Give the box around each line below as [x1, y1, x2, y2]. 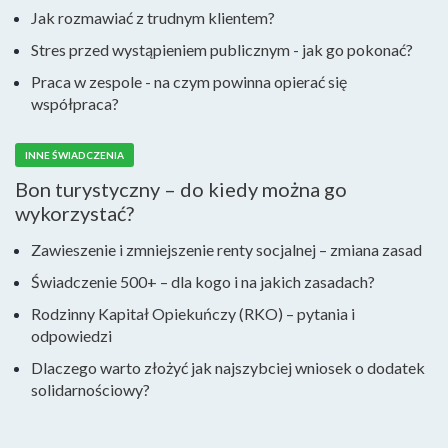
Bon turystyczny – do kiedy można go [15, 177, 347, 201]
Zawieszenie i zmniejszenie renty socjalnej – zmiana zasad [31, 240, 422, 259]
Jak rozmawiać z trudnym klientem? [31, 8, 275, 27]
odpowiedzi [31, 326, 112, 345]
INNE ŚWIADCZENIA [25, 149, 124, 161]
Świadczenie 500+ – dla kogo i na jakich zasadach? [31, 272, 375, 291]
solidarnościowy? [31, 380, 150, 399]
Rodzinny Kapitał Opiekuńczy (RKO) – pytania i [31, 304, 355, 323]
